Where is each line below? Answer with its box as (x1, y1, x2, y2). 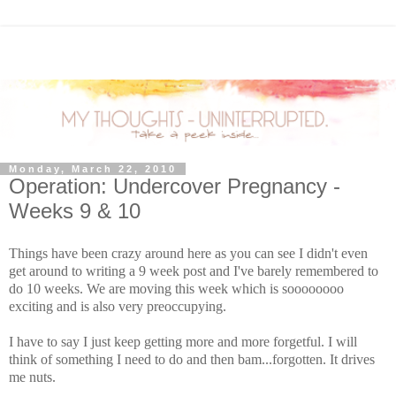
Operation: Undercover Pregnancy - (9, 174, 340, 199)
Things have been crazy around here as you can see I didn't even (9, 245, 368, 261)
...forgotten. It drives (262, 351, 375, 367)
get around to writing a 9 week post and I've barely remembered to (9, 263, 378, 278)
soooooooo (282, 280, 344, 296)
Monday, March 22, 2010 (9, 164, 177, 175)
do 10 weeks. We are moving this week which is (9, 280, 282, 296)
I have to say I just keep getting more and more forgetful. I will (9, 333, 357, 349)
